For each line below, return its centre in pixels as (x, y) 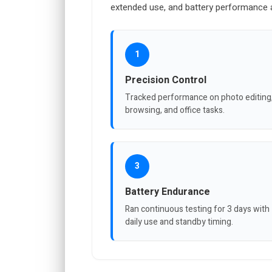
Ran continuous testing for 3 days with (197, 209)
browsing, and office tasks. (175, 110)
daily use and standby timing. (179, 222)
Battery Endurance (168, 192)
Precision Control (166, 80)
